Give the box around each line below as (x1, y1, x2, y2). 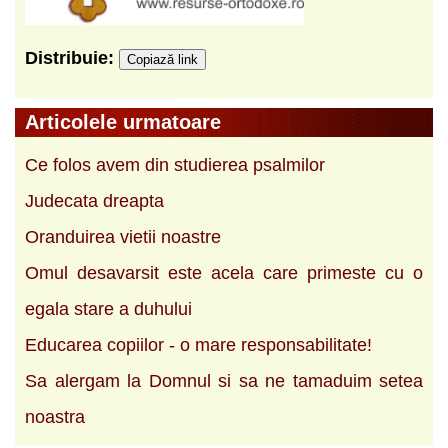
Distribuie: (25, 47, 119, 68)
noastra (25, 406, 85, 427)
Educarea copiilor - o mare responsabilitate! (25, 334, 372, 355)
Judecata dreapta (25, 190, 164, 211)
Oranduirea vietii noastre (25, 226, 221, 247)
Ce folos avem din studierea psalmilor (25, 154, 325, 175)
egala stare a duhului (25, 298, 192, 319)
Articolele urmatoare (25, 110, 221, 133)
